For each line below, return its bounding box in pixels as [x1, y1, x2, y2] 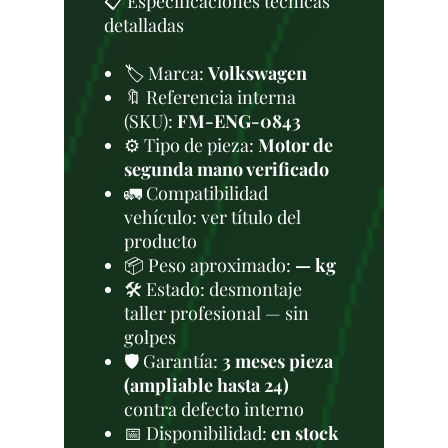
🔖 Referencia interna [124, 85, 296, 109]
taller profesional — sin [124, 301, 309, 325]
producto [124, 229, 197, 253]
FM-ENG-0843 [177, 109, 301, 133]
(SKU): [124, 109, 177, 133]
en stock [271, 421, 339, 445]
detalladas [104, 13, 184, 37]
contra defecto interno [124, 397, 304, 421]
